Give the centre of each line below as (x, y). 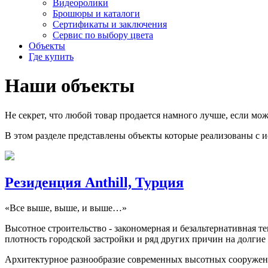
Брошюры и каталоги (96, 13)
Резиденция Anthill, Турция (94, 182)
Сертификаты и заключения (110, 24)
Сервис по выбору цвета (103, 35)
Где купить (51, 57)
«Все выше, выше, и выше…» (66, 208)
